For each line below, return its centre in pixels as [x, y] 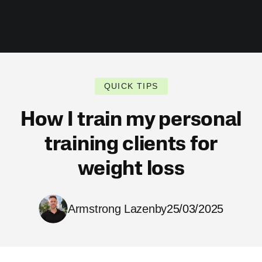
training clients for [131, 145]
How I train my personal [131, 121]
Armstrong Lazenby [117, 209]
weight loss [131, 170]
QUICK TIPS [131, 86]
